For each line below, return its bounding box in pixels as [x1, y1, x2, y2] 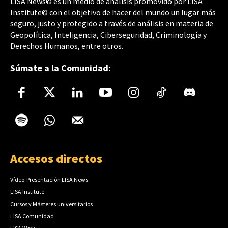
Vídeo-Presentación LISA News [10, 176, 88, 184]
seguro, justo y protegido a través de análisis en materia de [10, 18, 213, 29]
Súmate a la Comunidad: [10, 62, 111, 74]
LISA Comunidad [10, 212, 54, 220]
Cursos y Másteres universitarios [10, 200, 93, 208]
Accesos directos [10, 151, 102, 167]
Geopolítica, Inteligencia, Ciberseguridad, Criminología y [10, 30, 207, 40]
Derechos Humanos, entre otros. [10, 41, 123, 51]
